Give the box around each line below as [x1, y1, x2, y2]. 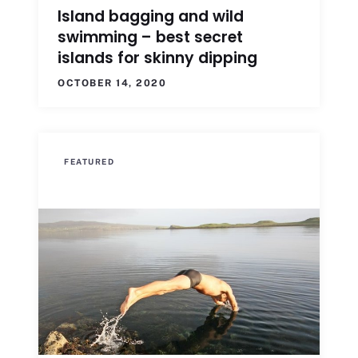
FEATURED [64, 156, 114, 166]
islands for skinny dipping [58, 47, 257, 70]
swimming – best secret [58, 26, 243, 49]
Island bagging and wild [58, 6, 244, 28]
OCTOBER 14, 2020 [58, 78, 166, 89]
